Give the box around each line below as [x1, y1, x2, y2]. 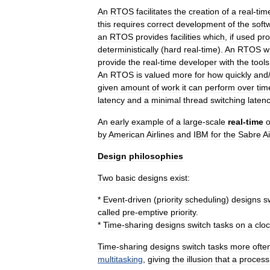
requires [113, 19, 145, 29]
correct [147, 19, 174, 29]
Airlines [146, 130, 174, 139]
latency [98, 95, 125, 105]
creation [189, 7, 219, 16]
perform [205, 83, 235, 92]
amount [121, 83, 149, 92]
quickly [225, 70, 251, 80]
